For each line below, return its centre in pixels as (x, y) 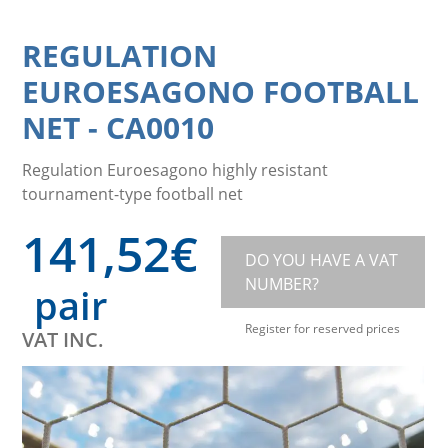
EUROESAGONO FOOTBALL (221, 91)
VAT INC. (63, 339)
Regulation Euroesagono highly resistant (175, 169)
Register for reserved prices (323, 327)
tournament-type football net (133, 193)
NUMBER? (281, 283)
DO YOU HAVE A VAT (321, 259)
